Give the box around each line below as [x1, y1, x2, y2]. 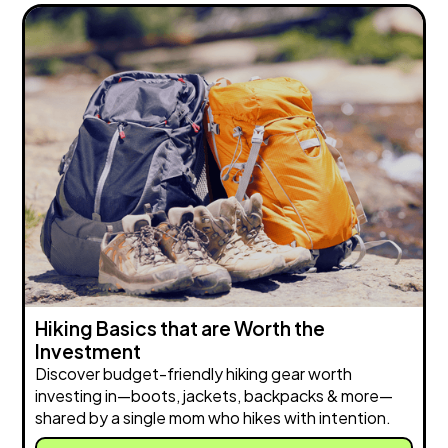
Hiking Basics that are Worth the [35, 316, 326, 341]
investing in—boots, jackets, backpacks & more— [35, 385, 394, 407]
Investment [35, 339, 142, 364]
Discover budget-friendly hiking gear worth [35, 363, 353, 385]
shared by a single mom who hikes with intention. [35, 407, 392, 429]
